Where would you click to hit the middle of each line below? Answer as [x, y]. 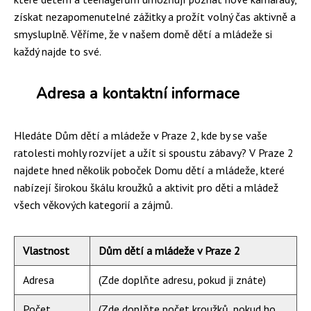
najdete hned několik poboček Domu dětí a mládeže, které [149, 170]
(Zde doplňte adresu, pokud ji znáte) [182, 279]
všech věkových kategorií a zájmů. [93, 204]
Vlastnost [46, 250]
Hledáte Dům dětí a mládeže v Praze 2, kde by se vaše [141, 135]
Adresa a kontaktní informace [138, 93]
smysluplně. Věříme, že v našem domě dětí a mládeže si [143, 34]
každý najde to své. [58, 51]
